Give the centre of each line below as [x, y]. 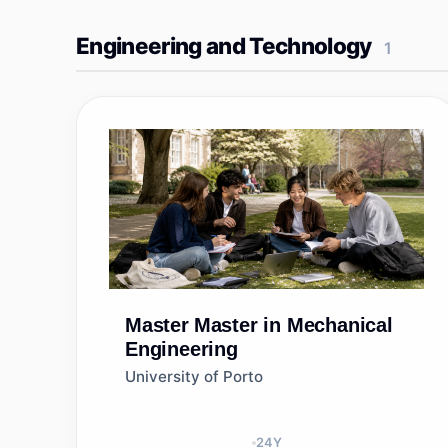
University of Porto [194, 376]
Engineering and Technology [224, 45]
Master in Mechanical [293, 325]
